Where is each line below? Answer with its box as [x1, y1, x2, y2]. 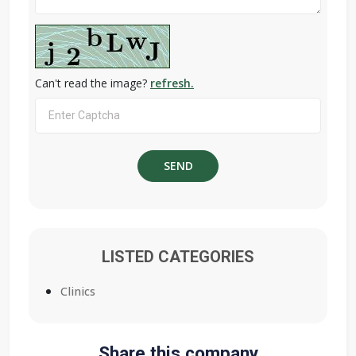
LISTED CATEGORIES [102, 247, 254, 267]
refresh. [150, 75, 194, 91]
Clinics [60, 284, 95, 300]
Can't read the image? [35, 75, 150, 91]
